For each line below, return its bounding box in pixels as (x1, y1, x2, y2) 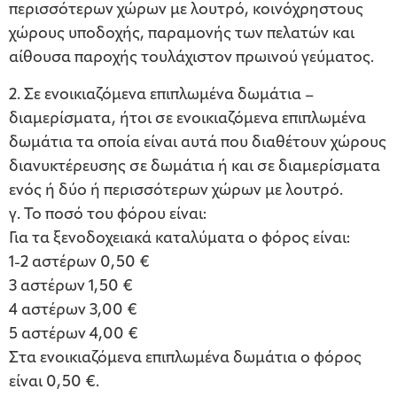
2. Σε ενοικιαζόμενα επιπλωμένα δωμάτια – (9, 87, 314, 105)
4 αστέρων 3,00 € (9, 302, 137, 320)
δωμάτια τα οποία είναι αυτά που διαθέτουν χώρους (9, 135, 386, 152)
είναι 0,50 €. (9, 374, 99, 392)
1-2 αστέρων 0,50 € (9, 254, 150, 272)
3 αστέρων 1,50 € (9, 278, 133, 296)
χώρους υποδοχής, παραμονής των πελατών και (9, 26, 354, 43)
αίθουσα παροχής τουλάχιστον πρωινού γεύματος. (9, 50, 374, 67)
